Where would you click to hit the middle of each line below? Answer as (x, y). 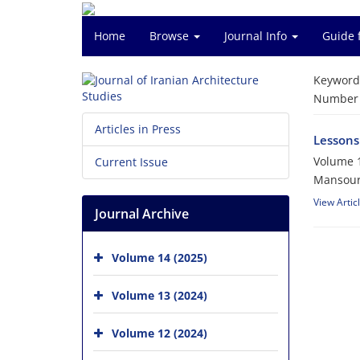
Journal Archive (142, 214)
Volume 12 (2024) (160, 333)
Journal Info (257, 36)
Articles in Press (138, 129)
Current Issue (131, 162)
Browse (171, 36)
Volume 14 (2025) (160, 257)
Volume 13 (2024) (160, 295)
